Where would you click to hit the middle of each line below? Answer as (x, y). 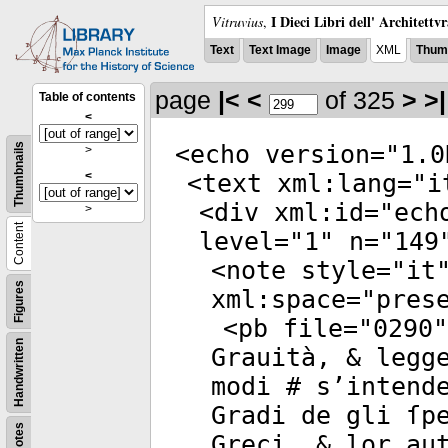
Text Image (280, 50)
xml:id (311, 212)
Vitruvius (237, 21)
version (310, 154)
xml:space (278, 299)
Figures (19, 301)
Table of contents (87, 97)
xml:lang (329, 183)
